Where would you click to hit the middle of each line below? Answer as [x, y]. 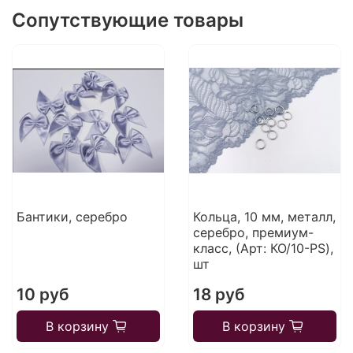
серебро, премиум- [253, 233]
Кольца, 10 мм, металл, [264, 217]
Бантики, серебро [72, 217]
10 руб [43, 295]
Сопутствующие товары [128, 20]
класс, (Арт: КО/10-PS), [263, 249]
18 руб [219, 295]
